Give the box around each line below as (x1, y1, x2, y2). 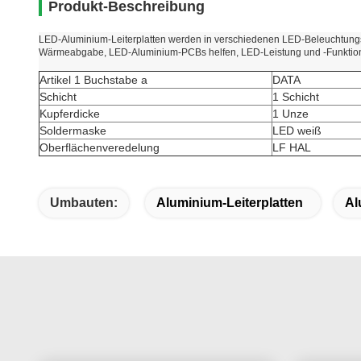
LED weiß (272, 124, 322, 137)
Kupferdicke (39, 107, 100, 120)
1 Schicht (272, 90, 319, 103)
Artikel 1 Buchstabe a (39, 73, 147, 86)
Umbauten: (50, 196, 118, 210)
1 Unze (272, 107, 309, 120)
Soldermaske (39, 124, 106, 137)
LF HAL (272, 141, 311, 154)
